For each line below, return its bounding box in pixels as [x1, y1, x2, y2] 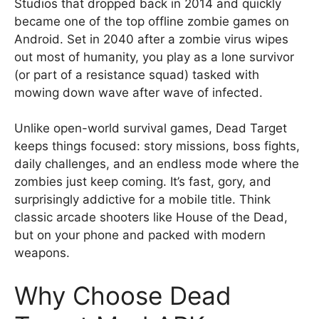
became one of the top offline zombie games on [14, 14, 289, 28]
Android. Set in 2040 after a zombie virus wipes [14, 31, 288, 46]
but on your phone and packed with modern [14, 228, 266, 242]
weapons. [14, 246, 70, 260]
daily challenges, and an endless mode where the [14, 157, 299, 171]
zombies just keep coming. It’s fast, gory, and [14, 174, 271, 189]
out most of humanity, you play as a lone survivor [14, 49, 294, 64]
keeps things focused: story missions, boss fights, [14, 139, 300, 153]
